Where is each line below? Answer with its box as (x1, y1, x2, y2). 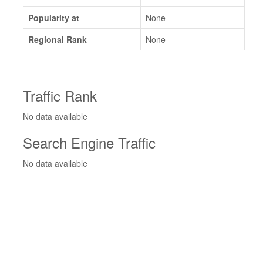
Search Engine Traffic (23, 132, 156, 153)
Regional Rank (28, 33, 87, 45)
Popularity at (28, 12, 79, 23)
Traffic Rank (23, 85, 97, 106)
